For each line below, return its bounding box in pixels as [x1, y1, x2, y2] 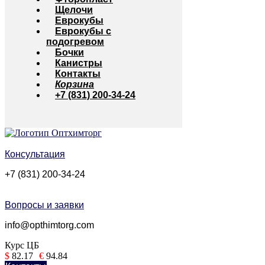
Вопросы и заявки [5, 200, 84, 210]
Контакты [55, 69, 101, 79]
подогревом [46, 37, 104, 47]
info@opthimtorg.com [5, 220, 94, 230]
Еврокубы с [55, 26, 111, 36]
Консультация [5, 149, 65, 159]
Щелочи [55, 5, 93, 15]
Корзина [55, 79, 94, 89]
